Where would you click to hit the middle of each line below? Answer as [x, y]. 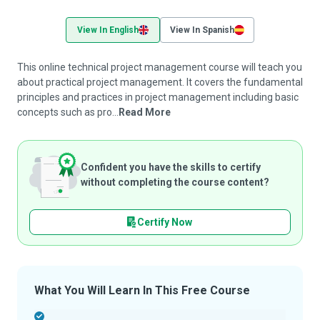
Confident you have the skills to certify [171, 167]
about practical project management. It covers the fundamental [160, 82]
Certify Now [164, 222]
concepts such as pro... [68, 112]
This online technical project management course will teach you [160, 67]
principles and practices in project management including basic [158, 97]
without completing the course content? [175, 182]
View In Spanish [202, 30]
